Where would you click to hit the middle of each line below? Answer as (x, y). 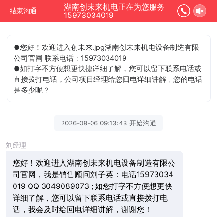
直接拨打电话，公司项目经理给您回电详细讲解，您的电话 (108, 79)
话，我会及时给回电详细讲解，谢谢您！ (82, 209)
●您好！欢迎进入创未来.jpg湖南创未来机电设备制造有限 (107, 47)
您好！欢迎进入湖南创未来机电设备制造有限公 (94, 163)
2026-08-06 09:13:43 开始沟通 (108, 123)
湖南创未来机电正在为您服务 (115, 7)
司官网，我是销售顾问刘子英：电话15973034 (93, 174)
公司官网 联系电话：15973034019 (70, 58)
